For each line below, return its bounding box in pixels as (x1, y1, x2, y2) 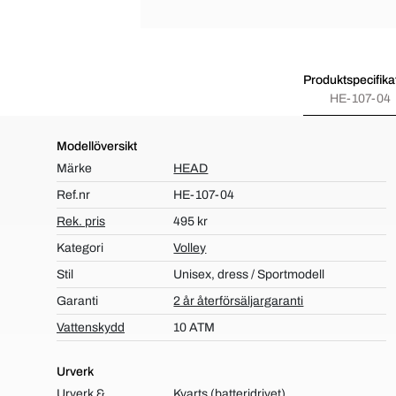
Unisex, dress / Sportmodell (173, 268, 325, 281)
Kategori (57, 241, 103, 255)
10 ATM (173, 321, 216, 334)
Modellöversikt (57, 140, 137, 153)
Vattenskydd (57, 321, 125, 334)
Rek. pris (57, 215, 105, 228)
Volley (173, 241, 207, 255)
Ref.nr (57, 188, 90, 202)
